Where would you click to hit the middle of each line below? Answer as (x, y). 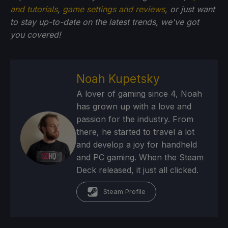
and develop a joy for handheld (137, 144)
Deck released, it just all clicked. (138, 170)
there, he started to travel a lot (136, 132)
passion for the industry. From (135, 119)
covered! (44, 34)
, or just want (190, 9)
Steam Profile (125, 191)
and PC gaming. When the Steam (140, 157)
